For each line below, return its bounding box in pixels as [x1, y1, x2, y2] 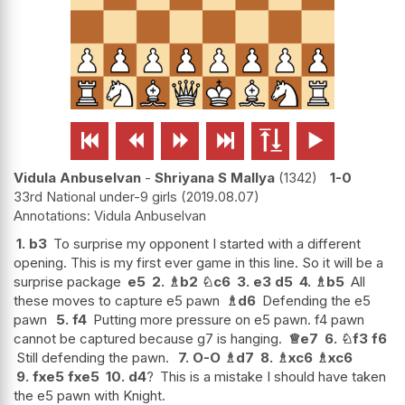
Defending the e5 [262, 292, 371, 310]
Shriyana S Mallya [155, 169, 275, 187]
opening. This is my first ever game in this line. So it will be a [14, 254, 383, 272]
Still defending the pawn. [16, 349, 169, 367]
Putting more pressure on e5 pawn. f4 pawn [93, 311, 364, 329]
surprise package [14, 273, 121, 291]
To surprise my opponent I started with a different [53, 235, 361, 253]
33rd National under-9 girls [14, 188, 177, 206]
